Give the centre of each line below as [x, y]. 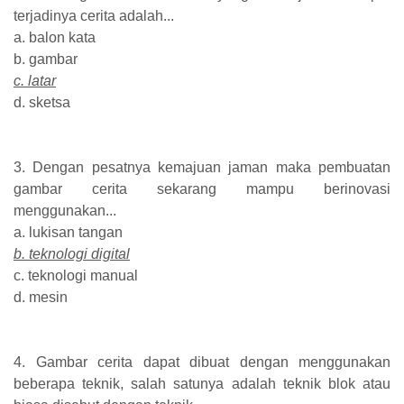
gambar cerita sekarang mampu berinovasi [202, 188]
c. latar [35, 80]
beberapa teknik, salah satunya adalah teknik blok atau [202, 383]
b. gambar [46, 59]
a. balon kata [55, 37]
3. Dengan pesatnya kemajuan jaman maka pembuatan [202, 167]
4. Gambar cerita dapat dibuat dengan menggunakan [202, 362]
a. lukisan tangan [68, 232]
